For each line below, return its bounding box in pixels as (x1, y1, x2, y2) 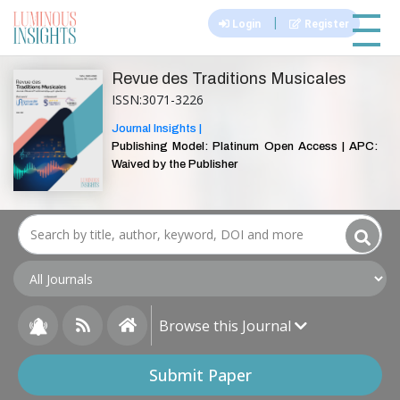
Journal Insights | (112, 121, 202, 135)
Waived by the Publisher (112, 157, 237, 171)
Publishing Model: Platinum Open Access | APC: (112, 139, 378, 153)
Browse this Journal (159, 315, 295, 336)
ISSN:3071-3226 (112, 91, 204, 108)
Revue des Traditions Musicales (112, 70, 346, 87)
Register (301, 18, 349, 30)
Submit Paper (148, 364, 252, 386)
